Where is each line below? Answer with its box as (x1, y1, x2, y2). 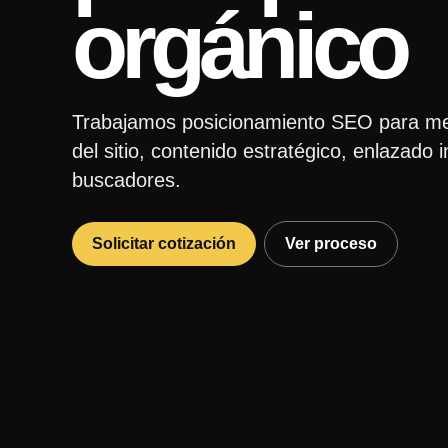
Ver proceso (285, 235, 377, 252)
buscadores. (72, 169, 181, 191)
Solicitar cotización (92, 235, 236, 252)
